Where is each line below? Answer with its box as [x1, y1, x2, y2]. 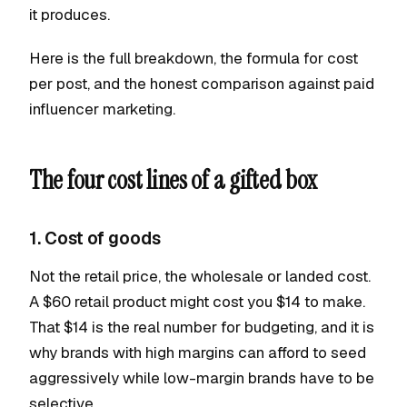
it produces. [29, 5, 110, 25]
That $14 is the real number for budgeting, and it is [29, 317, 374, 337]
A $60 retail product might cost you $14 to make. [29, 292, 365, 312]
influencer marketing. [29, 99, 175, 119]
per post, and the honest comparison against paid [29, 74, 374, 94]
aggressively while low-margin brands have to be [29, 368, 374, 388]
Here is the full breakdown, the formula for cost [29, 48, 358, 68]
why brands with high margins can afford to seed [29, 342, 366, 362]
